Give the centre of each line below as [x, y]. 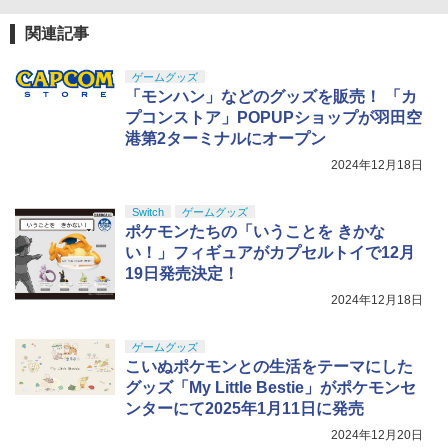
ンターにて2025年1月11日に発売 [244, 409]
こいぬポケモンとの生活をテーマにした [269, 367]
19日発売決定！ [182, 274]
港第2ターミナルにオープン [225, 139]
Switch [148, 212]
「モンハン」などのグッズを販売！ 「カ [271, 97]
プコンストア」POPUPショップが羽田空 [273, 118]
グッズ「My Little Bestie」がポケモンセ [270, 388]
